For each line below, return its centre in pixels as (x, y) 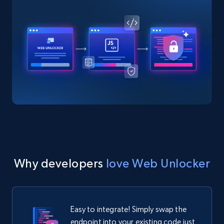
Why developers (60, 163)
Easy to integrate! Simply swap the (128, 209)
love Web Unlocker (158, 163)
